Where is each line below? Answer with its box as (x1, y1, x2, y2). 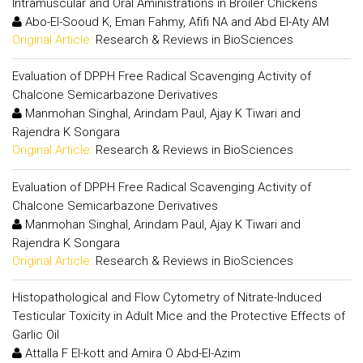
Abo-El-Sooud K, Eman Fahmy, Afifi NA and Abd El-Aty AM (22, 14, 329, 29)
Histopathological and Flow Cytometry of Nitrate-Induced (12, 290, 322, 305)
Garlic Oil (12, 327, 59, 342)
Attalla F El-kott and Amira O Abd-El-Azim (22, 346, 241, 361)
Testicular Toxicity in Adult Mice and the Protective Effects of (12, 309, 345, 323)
